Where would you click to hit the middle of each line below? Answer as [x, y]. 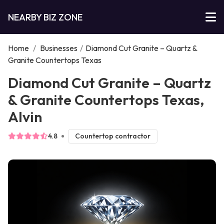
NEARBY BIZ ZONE [45, 17]
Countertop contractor [112, 136]
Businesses [59, 48]
